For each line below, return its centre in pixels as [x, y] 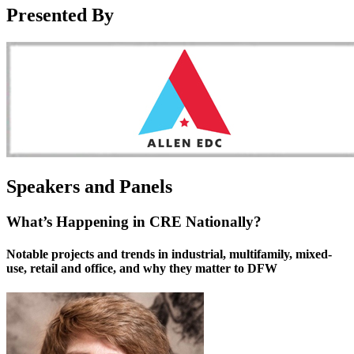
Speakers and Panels [89, 186]
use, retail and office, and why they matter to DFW [142, 268]
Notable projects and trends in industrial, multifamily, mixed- [169, 254]
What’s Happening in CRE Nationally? [134, 221]
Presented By [60, 15]
